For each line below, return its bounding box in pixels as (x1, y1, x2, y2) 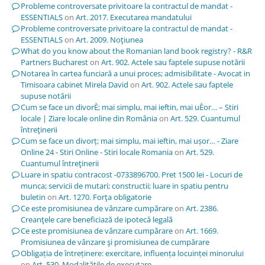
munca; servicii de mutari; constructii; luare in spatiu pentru (20, 180, 228, 191)
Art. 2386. (185, 202, 218, 214)
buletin (20, 191, 46, 202)
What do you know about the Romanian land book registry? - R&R (20, 45, 252, 56)
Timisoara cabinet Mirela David (20, 79, 128, 90)
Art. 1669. (185, 225, 218, 236)
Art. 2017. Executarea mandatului (75, 11, 192, 22)
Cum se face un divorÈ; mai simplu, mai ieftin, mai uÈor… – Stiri (20, 101, 238, 112)
